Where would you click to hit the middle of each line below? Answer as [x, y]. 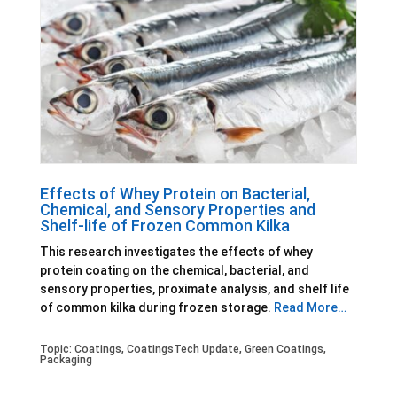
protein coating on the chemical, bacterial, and [174, 270]
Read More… [310, 307]
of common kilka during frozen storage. [156, 307]
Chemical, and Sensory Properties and [177, 209]
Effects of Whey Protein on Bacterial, [175, 193]
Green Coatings [284, 349]
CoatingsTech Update [183, 349]
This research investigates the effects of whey [176, 251]
